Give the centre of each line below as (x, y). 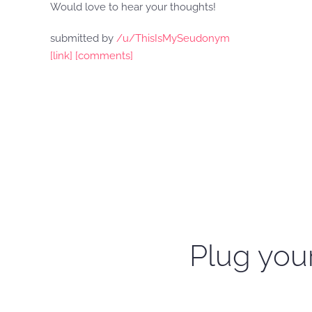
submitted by (83, 38)
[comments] (104, 56)
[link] (61, 56)
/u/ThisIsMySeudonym (173, 38)
